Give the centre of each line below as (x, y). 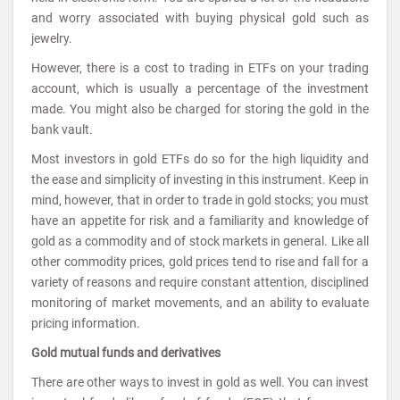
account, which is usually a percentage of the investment (200, 88)
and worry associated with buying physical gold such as (200, 18)
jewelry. (52, 38)
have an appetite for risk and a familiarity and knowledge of (200, 221)
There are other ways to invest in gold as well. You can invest (200, 382)
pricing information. (86, 323)
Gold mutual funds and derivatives (126, 353)
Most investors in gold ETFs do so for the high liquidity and (200, 159)
